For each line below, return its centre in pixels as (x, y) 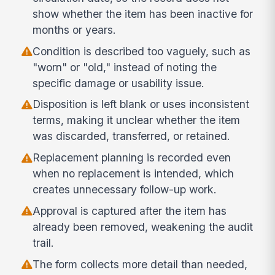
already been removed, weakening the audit (143, 227)
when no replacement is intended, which (134, 174)
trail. (44, 242)
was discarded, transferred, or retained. (132, 136)
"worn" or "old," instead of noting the (125, 67)
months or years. (75, 29)
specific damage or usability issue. (119, 83)
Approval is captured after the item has (130, 211)
